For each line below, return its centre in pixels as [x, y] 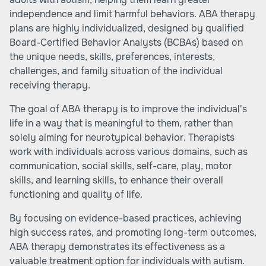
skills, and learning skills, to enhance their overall [116, 180]
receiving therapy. [50, 85]
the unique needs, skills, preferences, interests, [112, 57]
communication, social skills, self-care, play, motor [121, 166]
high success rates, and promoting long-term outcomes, [133, 232]
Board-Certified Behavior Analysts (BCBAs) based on [126, 42]
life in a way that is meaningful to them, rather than [121, 123]
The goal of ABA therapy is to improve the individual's [128, 109]
